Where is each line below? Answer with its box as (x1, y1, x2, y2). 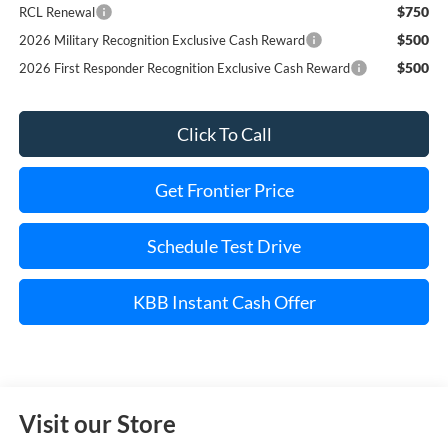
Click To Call (176, 122, 272, 145)
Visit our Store (18, 409, 176, 439)
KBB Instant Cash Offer (132, 290, 316, 313)
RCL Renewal (18, 3, 95, 20)
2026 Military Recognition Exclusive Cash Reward (18, 31, 305, 48)
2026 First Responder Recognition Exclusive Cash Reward (18, 59, 350, 76)
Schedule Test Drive (147, 234, 301, 257)
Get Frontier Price (154, 178, 294, 201)
